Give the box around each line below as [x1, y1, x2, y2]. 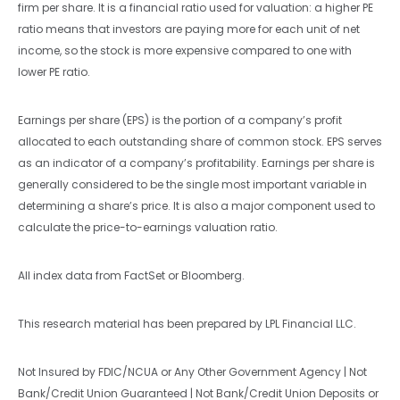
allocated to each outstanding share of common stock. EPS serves [18, 133, 382, 149]
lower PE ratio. [18, 63, 90, 79]
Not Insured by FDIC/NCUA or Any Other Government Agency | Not [18, 363, 367, 379]
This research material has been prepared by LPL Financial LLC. [18, 315, 356, 331]
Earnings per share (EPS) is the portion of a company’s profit [18, 112, 342, 128]
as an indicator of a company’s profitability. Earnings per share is [18, 154, 375, 171]
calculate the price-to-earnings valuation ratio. [18, 219, 278, 235]
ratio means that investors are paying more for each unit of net [18, 21, 360, 37]
